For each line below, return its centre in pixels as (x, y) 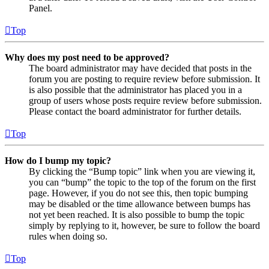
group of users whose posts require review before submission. (145, 100)
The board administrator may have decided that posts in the (140, 68)
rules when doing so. (68, 236)
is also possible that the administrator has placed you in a (135, 89)
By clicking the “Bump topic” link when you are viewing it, (142, 171)
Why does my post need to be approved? (87, 57)
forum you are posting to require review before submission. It (144, 79)
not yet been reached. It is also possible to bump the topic (137, 214)
